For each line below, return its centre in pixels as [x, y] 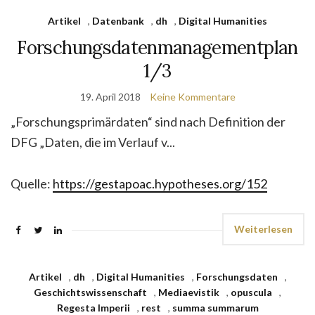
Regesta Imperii [93, 308]
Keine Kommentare [192, 97]
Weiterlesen [263, 229]
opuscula [251, 292]
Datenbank [118, 21]
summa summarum [215, 308]
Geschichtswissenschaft [90, 292]
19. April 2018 [110, 97]
